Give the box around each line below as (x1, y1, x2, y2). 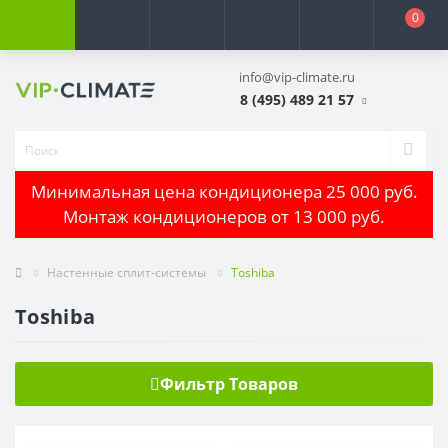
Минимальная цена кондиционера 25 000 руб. (30, 180, 418, 204)
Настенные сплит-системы (47, 263, 206, 281)
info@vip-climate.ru (239, 68, 355, 86)
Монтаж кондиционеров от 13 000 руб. (63, 205, 385, 229)
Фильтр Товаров (160, 372, 298, 395)
